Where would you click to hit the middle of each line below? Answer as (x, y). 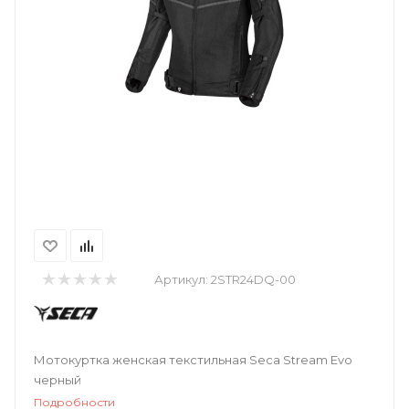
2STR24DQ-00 (253, 279)
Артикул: (182, 279)
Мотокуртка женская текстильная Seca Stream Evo (193, 360)
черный (58, 380)
